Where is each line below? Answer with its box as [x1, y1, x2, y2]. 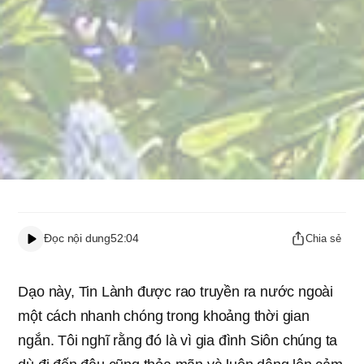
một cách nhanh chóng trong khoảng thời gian [18, 307, 310, 324]
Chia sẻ [305, 232, 341, 245]
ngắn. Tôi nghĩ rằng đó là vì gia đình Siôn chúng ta [18, 331, 338, 349]
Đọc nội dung [44, 232, 111, 245]
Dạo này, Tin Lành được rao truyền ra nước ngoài [18, 283, 333, 300]
